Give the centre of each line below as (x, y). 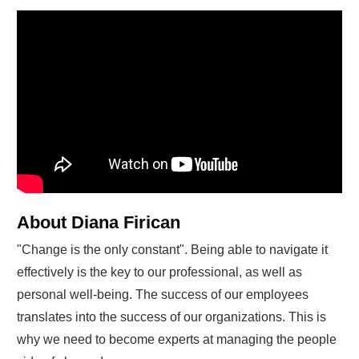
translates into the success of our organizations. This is (171, 317)
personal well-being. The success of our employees (163, 295)
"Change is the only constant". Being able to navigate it (172, 250)
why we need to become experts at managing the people (177, 340)
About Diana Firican (99, 223)
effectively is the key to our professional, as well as (159, 272)
